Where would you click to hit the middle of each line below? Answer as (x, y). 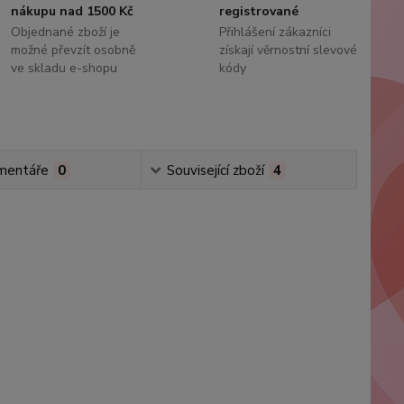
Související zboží (216, 170)
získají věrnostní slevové (288, 50)
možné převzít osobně (73, 50)
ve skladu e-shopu (64, 68)
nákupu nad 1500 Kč (73, 11)
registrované (258, 11)
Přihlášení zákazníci (275, 32)
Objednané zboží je (66, 32)
